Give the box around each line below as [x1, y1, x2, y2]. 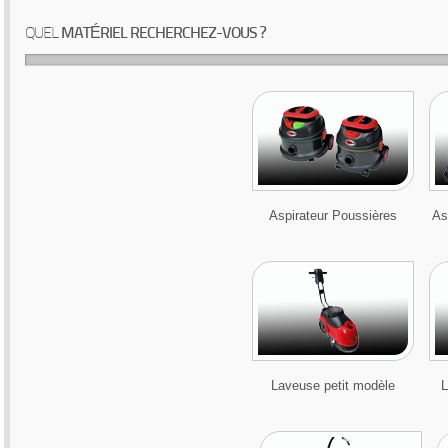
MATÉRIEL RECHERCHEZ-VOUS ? [58, 26, 265, 42]
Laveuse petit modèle [271, 378, 395, 393]
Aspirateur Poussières [269, 208, 397, 223]
